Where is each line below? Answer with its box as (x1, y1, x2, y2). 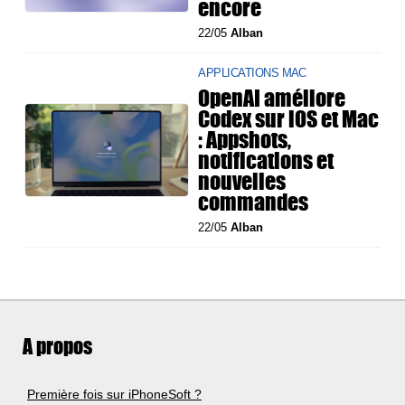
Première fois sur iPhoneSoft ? (27, 387, 202, 402)
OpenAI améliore (198, 81, 346, 115)
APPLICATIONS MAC (198, 66, 306, 80)
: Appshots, (198, 123, 292, 156)
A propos (23, 332, 92, 363)
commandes (198, 185, 309, 219)
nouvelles (198, 165, 287, 198)
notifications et (198, 144, 334, 177)
